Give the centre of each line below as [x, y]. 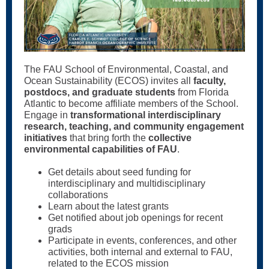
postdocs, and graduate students [101, 92]
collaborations [79, 195]
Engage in [47, 115]
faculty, [208, 81]
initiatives [46, 138]
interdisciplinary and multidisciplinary [127, 183]
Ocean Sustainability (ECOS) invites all [107, 81]
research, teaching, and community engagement [134, 126]
